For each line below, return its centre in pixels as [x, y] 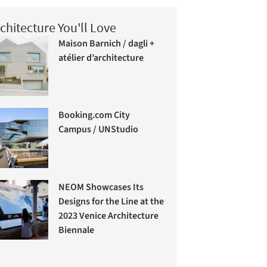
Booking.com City [94, 115]
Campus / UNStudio [99, 129]
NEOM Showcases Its [101, 187]
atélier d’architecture [101, 58]
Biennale [77, 230]
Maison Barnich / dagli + [107, 43]
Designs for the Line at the [111, 201]
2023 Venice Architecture [109, 215]
